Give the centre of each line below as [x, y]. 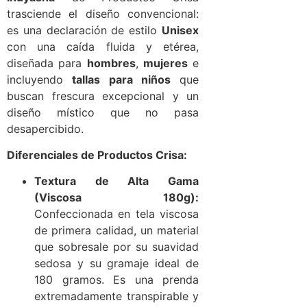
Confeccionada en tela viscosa [116, 214]
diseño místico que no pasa [103, 112]
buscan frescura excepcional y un [103, 96]
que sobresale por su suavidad [116, 247]
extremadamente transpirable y [116, 296]
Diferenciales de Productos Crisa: [97, 155]
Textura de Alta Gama [116, 181]
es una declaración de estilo [84, 30]
